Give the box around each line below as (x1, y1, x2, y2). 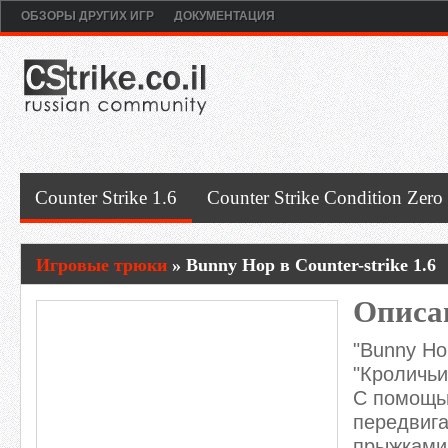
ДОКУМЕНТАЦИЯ (174, 9, 275, 23)
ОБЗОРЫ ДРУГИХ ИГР (21, 9, 154, 23)
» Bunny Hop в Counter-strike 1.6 (167, 255, 436, 275)
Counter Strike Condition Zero (207, 187, 443, 208)
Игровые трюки (36, 255, 167, 275)
